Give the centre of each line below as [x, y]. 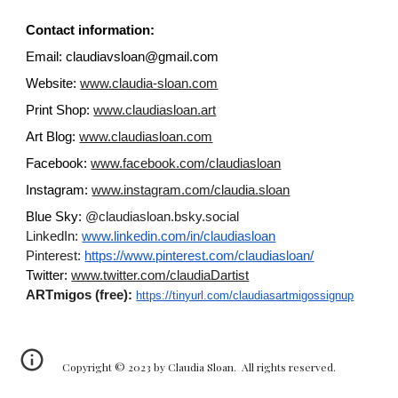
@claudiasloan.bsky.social [163, 217]
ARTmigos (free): [80, 295]
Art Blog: [53, 137]
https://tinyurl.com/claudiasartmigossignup [245, 295]
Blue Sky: [56, 217]
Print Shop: [58, 110]
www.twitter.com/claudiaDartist [160, 275]
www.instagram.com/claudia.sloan [191, 190]
